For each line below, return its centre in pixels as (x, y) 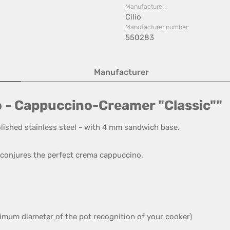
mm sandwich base (143, 127)
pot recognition (107, 217)
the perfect (53, 155)
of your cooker (163, 217)
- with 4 (92, 127)
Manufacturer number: (157, 27)
